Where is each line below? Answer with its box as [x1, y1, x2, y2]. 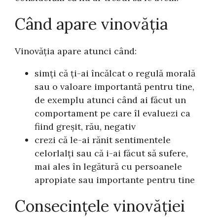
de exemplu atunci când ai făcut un [35, 94, 186, 106]
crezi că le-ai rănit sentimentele [35, 134, 171, 146]
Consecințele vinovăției [15, 196, 185, 217]
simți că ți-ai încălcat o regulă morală [35, 67, 196, 79]
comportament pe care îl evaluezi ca [35, 107, 191, 119]
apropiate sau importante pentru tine [35, 174, 195, 185]
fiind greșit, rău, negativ [35, 120, 136, 132]
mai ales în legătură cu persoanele [35, 160, 183, 172]
